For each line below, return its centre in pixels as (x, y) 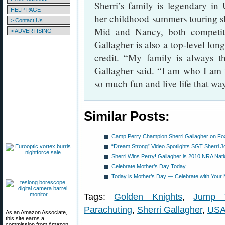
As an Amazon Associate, (36, 212)
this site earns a (25, 218)
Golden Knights (148, 197)
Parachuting (108, 210)
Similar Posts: (127, 116)
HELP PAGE (26, 10)
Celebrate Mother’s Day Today (149, 166)
